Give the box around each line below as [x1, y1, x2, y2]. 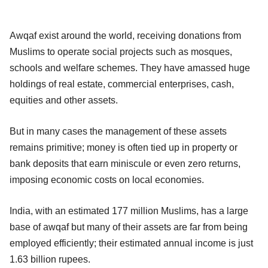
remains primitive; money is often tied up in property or [10, 142, 237, 153]
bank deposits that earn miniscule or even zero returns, [10, 159, 240, 169]
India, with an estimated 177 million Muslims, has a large [10, 206, 248, 217]
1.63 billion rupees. [10, 254, 90, 265]
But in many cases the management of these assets [10, 126, 227, 137]
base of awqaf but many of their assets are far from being [10, 222, 248, 233]
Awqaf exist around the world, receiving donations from [10, 31, 241, 41]
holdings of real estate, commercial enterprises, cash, [10, 79, 234, 90]
